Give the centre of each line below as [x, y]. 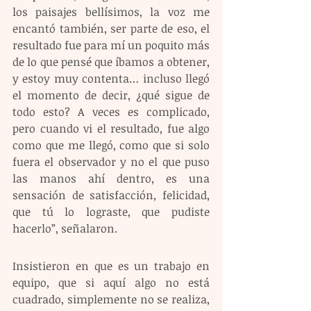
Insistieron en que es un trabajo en [111, 266]
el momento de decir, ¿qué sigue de [111, 95]
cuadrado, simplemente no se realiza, [111, 300]
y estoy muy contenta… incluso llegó [111, 79]
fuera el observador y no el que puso [111, 162]
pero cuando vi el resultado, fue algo [111, 129]
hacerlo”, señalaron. [65, 229]
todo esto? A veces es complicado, [111, 112]
